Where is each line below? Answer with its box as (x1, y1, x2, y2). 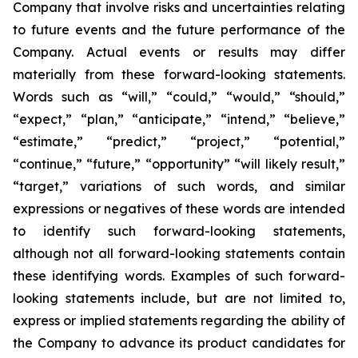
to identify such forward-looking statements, (13, 223, 345, 239)
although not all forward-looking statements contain (13, 245, 345, 261)
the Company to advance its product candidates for (13, 335, 345, 351)
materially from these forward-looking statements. (13, 66, 345, 82)
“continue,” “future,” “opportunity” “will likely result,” (13, 156, 345, 172)
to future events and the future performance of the (13, 22, 345, 38)
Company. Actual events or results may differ (13, 44, 345, 60)
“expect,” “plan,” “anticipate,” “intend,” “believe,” (13, 111, 345, 127)
